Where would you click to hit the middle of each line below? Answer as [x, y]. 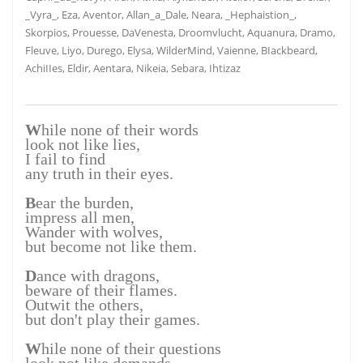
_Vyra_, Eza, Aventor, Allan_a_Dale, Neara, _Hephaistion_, [161, 15]
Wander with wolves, [94, 232]
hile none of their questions [131, 348]
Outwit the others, [84, 305]
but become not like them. [111, 246]
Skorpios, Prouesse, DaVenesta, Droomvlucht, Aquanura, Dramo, [180, 32]
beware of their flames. [101, 290]
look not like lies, [83, 144]
